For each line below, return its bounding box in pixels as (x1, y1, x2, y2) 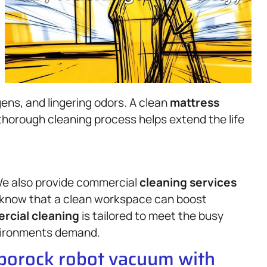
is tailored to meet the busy (79, 207, 223, 223)
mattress (170, 94, 219, 110)
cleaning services (139, 174, 237, 190)
